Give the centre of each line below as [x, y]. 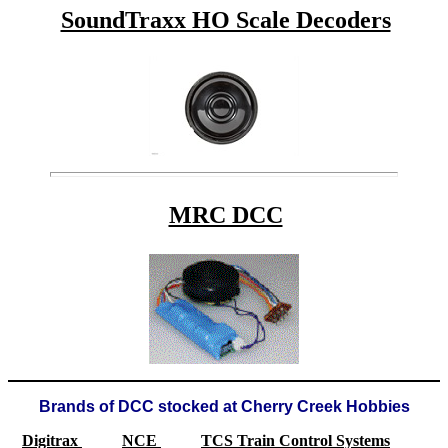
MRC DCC [225, 214]
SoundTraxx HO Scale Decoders [225, 19]
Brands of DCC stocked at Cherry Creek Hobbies [224, 406]
